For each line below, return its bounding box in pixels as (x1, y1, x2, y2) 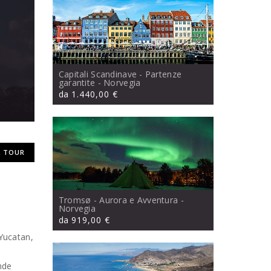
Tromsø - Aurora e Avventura (58, 194, 178, 206)
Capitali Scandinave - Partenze (58, 68, 182, 80)
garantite (58, 77, 96, 89)
